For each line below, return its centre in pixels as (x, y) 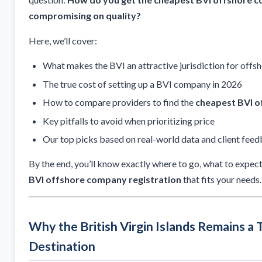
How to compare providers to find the (119, 102)
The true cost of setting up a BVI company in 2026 (142, 84)
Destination (62, 246)
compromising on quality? (85, 16)
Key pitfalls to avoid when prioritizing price (129, 120)
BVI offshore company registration (105, 179)
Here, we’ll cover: (63, 41)
